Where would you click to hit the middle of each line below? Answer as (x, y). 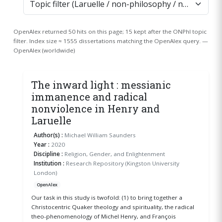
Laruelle (51, 120)
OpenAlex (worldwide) (44, 50)
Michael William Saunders (100, 135)
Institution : (49, 163)
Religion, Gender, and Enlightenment (114, 154)
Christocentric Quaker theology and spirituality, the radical (112, 207)
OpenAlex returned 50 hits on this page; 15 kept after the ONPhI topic (110, 31)
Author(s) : (49, 135)
